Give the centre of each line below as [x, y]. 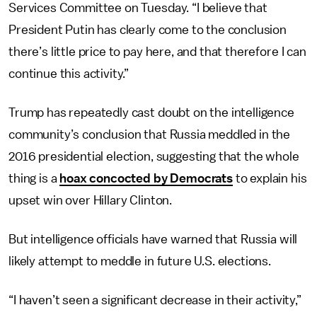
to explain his [270, 178]
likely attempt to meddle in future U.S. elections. [140, 261]
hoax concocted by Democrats [146, 178]
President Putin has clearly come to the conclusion [148, 30]
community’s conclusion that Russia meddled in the [150, 134]
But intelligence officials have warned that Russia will [153, 239]
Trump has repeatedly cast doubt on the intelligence [151, 113]
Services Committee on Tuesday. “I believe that [138, 8]
